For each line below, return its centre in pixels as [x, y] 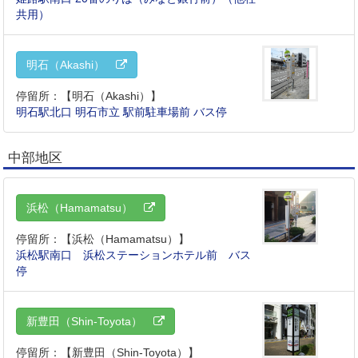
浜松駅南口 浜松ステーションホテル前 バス [134, 255]
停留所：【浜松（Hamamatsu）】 [103, 239]
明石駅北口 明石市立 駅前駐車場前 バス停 [122, 112]
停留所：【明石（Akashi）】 [89, 96]
